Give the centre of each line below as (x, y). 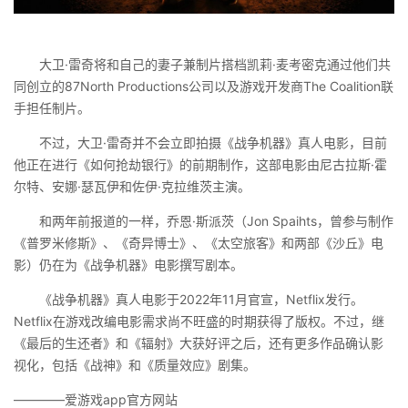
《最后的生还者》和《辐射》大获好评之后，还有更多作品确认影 (199, 342)
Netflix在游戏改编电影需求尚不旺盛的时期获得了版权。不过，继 (199, 321)
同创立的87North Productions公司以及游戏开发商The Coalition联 (204, 86)
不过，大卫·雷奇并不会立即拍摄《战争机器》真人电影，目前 (213, 142)
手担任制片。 (52, 107)
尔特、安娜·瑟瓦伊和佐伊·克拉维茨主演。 (132, 186)
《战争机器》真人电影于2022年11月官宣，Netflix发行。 (201, 299)
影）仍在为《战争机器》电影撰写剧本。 (128, 264)
